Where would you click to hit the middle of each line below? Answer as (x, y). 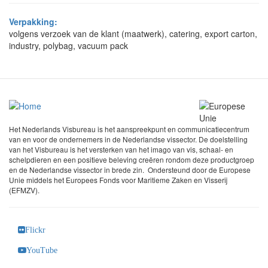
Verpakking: (33, 22)
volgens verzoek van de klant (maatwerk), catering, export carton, (133, 33)
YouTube (42, 250)
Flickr (35, 230)
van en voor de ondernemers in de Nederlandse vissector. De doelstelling (128, 139)
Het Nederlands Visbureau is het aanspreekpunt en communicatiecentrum (129, 129)
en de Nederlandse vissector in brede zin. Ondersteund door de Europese (130, 170)
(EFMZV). (24, 190)
